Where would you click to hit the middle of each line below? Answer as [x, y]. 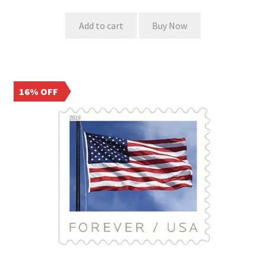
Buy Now [170, 25]
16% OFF [39, 91]
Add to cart [101, 25]
